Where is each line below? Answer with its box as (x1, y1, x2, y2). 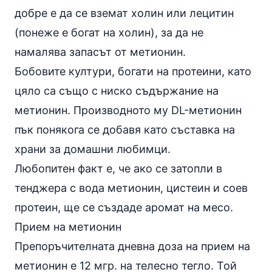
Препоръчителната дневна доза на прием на (15, 240, 250, 253)
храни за (15, 143, 64, 155)
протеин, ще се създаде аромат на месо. (15, 201, 233, 214)
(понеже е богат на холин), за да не (15, 26, 203, 39)
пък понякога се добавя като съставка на (15, 123, 235, 136)
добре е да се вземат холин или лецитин (15, 7, 234, 19)
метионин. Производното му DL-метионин (15, 104, 242, 117)
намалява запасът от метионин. (15, 46, 186, 58)
